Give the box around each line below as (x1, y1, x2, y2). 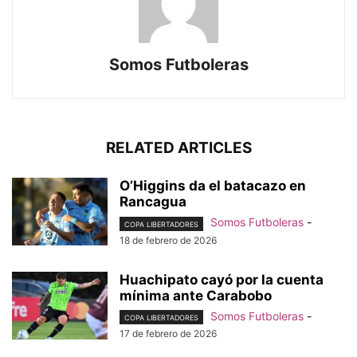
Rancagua (120, 194, 186, 210)
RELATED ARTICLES (105, 139, 252, 158)
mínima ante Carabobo (120, 287, 272, 304)
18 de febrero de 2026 (120, 233, 217, 246)
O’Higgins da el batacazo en (120, 178, 306, 194)
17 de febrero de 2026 (120, 327, 217, 339)
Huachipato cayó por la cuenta (120, 271, 324, 288)
